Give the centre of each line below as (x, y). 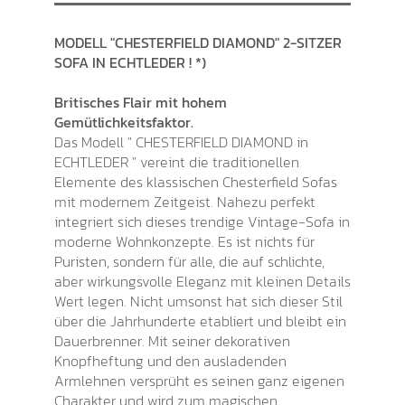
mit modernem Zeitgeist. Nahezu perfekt (185, 202)
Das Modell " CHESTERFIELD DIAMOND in (181, 142)
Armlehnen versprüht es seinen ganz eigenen (199, 381)
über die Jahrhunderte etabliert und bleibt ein (200, 321)
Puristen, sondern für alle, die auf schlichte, (189, 261)
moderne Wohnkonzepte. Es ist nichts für (184, 241)
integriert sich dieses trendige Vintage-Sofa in (202, 221)
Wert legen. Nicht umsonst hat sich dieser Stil (198, 301)
